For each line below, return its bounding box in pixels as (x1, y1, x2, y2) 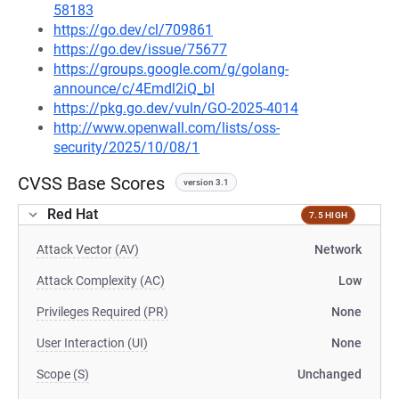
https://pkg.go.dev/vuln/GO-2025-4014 (53, 100, 298, 117)
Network (314, 242, 362, 256)
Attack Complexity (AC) (37, 273, 165, 288)
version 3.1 (183, 177, 229, 187)
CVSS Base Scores (18, 173, 165, 194)
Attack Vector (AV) (37, 242, 139, 256)
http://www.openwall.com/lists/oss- (53, 119, 280, 136)
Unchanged (297, 367, 362, 381)
